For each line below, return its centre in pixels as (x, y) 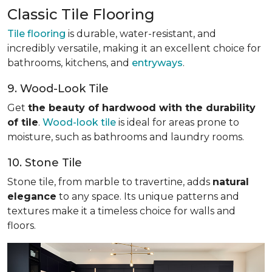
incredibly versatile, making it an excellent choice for (134, 48)
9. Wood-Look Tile (58, 88)
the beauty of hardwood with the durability (142, 107)
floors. (22, 225)
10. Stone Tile (45, 162)
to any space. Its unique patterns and (148, 196)
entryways (157, 63)
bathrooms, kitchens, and (70, 63)
